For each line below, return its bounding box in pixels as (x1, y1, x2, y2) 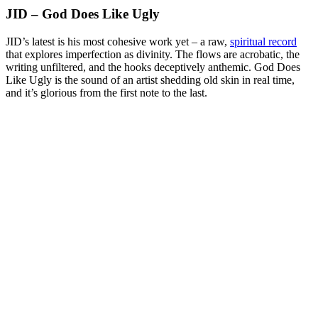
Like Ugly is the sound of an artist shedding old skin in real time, (6, 73, 295, 86)
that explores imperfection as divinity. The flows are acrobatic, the (6, 48, 300, 60)
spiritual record (230, 35, 297, 48)
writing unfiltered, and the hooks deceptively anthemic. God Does (6, 60, 300, 73)
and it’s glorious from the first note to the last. (6, 86, 207, 99)
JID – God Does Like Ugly (6, 6, 160, 22)
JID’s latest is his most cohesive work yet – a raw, (6, 35, 230, 48)
